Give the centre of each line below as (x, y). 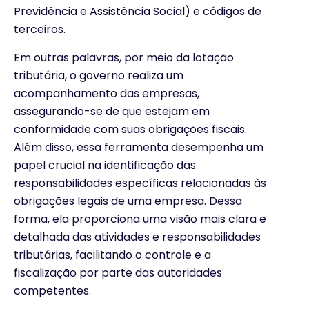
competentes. (52, 290)
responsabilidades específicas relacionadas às (140, 183)
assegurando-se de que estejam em (112, 111)
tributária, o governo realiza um (99, 75)
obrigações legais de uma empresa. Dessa (128, 201)
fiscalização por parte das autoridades (118, 272)
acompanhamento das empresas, (107, 93)
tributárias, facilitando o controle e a (112, 255)
